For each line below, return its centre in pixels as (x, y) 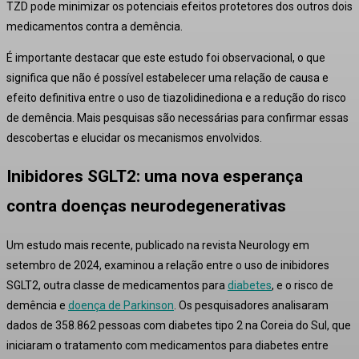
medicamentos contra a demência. (95, 26)
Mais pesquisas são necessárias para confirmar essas (212, 117)
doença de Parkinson (121, 305)
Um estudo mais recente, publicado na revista (123, 245)
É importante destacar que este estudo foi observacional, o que (166, 57)
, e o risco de (303, 285)
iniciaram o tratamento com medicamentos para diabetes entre (167, 345)
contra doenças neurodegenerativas (146, 206)
